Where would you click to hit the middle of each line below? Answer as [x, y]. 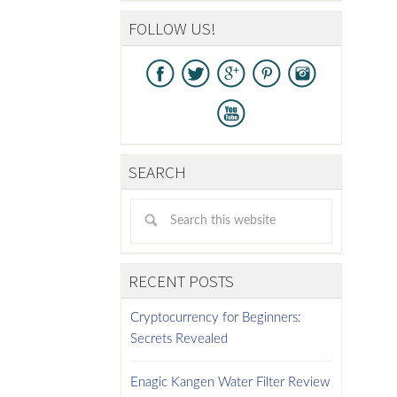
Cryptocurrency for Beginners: [216, 318]
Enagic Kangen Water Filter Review [230, 383]
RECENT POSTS [181, 281]
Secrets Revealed [179, 339]
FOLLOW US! [172, 29]
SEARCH [157, 172]
